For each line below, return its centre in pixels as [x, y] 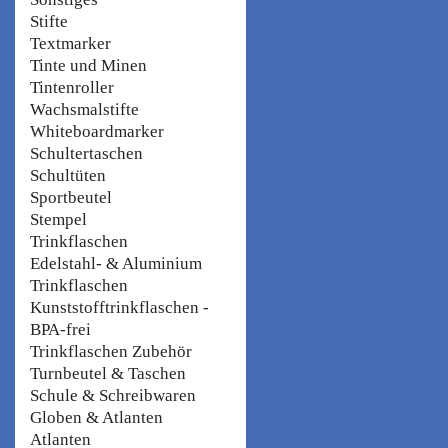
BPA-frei [60, 329]
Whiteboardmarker [97, 131]
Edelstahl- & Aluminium [116, 263]
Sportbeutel [71, 197]
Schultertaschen [86, 153]
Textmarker [70, 43]
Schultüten [68, 175]
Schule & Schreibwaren [113, 395]
